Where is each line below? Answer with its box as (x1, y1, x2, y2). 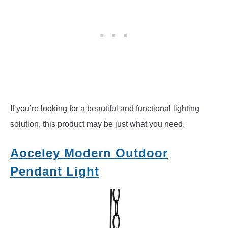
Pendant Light (10, 164, 99, 179)
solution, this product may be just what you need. (10, 120, 185, 129)
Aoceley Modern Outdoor (10, 146, 168, 160)
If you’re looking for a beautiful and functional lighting (10, 104, 199, 113)
